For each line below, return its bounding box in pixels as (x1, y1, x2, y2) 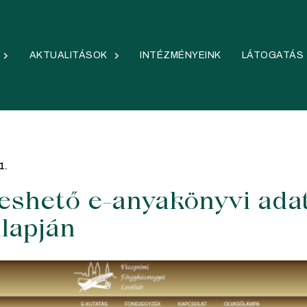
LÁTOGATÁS (241, 50, 304, 60)
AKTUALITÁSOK (29, 50, 108, 60)
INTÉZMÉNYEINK (140, 50, 221, 60)
